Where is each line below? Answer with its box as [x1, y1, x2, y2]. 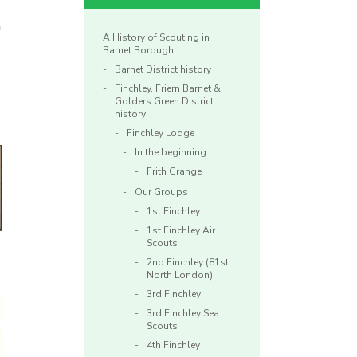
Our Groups [135, 186, 188, 199]
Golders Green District [115, 95, 214, 108]
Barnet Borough [103, 44, 174, 57]
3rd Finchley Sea [147, 307, 219, 320]
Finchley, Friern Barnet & [115, 82, 221, 96]
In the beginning [135, 146, 206, 159]
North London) [147, 269, 213, 282]
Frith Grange [147, 165, 202, 178]
